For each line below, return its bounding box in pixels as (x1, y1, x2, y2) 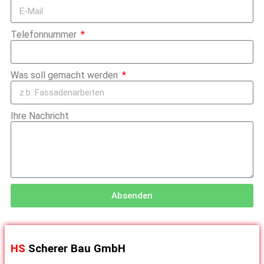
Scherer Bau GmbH (28, 242, 126, 256)
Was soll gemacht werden (11, 70, 120, 81)
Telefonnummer (11, 29, 79, 41)
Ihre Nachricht (11, 110, 69, 122)
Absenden (111, 190, 153, 201)
